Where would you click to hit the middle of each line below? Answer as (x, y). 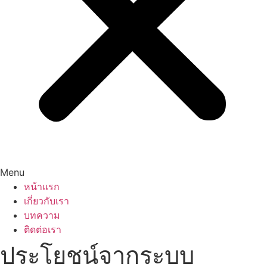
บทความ (42, 215)
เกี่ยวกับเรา (46, 201)
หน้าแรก (42, 187)
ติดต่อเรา (43, 230)
